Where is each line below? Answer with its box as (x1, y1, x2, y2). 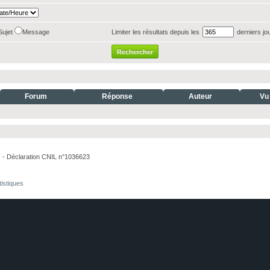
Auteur (188, 92, 212, 101)
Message (22, 28, 51, 36)
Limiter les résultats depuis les (111, 28, 201, 36)
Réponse (102, 92, 133, 101)
